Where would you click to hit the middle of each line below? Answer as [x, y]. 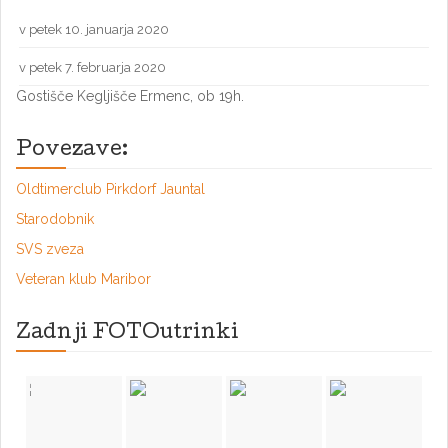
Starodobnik [55, 219]
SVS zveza [50, 249]
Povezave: [72, 151]
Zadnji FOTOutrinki [127, 334]
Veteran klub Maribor [83, 279]
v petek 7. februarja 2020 [92, 67]
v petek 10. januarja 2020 [94, 29]
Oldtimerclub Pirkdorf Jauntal [110, 189]
